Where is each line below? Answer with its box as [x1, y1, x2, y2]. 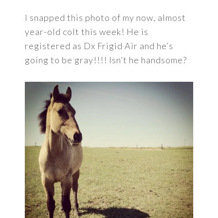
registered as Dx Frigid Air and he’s [25, 40, 174, 51]
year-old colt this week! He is [25, 26, 149, 37]
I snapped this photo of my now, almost [25, 12, 186, 23]
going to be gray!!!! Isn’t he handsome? [25, 54, 187, 65]
